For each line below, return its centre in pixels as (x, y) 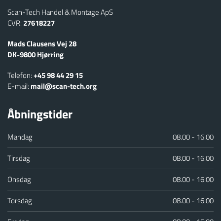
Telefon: (20, 75)
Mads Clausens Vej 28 (42, 43)
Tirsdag (19, 158)
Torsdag (20, 200)
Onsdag (19, 179)
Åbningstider (40, 114)
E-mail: (18, 86)
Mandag (20, 137)
